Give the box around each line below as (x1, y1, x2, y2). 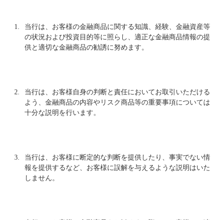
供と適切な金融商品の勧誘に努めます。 (25, 44, 148, 51)
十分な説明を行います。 (25, 109, 100, 116)
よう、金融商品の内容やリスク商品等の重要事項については (25, 99, 210, 106)
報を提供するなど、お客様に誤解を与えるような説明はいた (25, 164, 210, 171)
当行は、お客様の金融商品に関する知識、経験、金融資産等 (25, 23, 210, 30)
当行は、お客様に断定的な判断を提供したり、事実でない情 (25, 154, 210, 161)
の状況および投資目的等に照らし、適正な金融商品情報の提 (25, 33, 210, 41)
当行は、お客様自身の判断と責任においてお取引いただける (25, 88, 210, 96)
